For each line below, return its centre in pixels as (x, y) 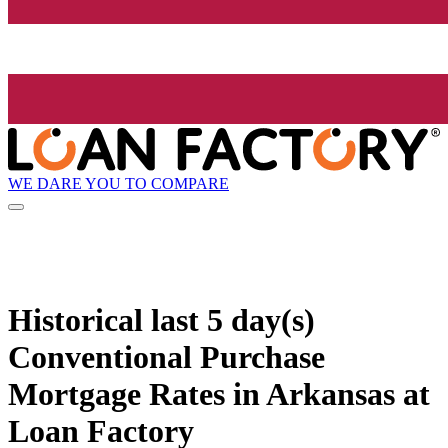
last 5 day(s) (233, 319)
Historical (79, 319)
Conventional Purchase (166, 356)
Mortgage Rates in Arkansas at (219, 393)
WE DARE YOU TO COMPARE (118, 183)
